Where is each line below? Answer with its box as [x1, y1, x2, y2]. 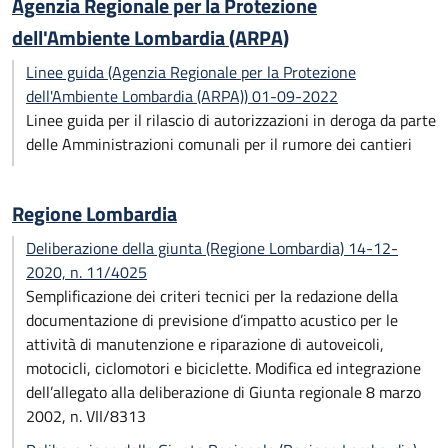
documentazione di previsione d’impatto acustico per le [26, 308, 398, 332]
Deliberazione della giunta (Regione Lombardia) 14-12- [26, 236, 398, 260]
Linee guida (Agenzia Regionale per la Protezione [26, 60, 356, 84]
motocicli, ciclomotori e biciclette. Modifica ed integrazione [26, 356, 421, 380]
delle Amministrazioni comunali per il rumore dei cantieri [26, 132, 412, 156]
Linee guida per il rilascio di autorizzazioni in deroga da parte [26, 108, 436, 132]
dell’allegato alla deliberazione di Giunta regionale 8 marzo [26, 380, 421, 404]
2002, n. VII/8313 [26, 404, 146, 428]
